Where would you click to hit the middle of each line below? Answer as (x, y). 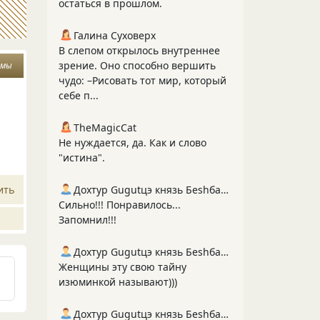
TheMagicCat (105, 127)
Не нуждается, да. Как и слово (132, 142)
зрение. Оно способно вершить (137, 65)
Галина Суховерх (115, 35)
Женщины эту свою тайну (122, 267)
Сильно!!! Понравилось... (120, 205)
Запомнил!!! (87, 220)
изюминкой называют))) (118, 282)
